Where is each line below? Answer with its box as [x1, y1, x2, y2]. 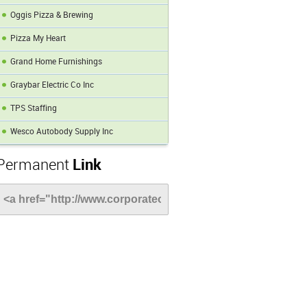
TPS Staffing [10, 104, 57, 113]
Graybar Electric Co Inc [10, 81, 94, 90]
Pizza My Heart [10, 34, 66, 43]
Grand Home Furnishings [10, 58, 102, 66]
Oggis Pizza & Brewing [10, 11, 93, 20]
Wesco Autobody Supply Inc [10, 127, 113, 136]
